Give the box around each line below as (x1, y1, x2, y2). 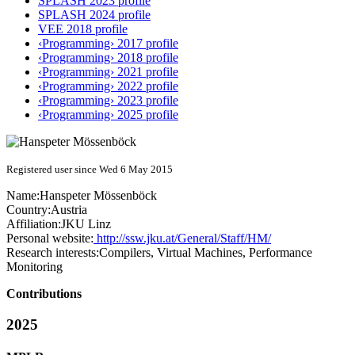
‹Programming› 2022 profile (38, 79, 178, 94)
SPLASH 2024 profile (38, 8, 151, 22)
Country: (6, 203, 51, 217)
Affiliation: (6, 217, 61, 231)
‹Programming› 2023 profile (38, 94, 178, 108)
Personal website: (6, 231, 94, 246)
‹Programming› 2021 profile (38, 65, 178, 79)
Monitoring (6, 260, 63, 274)
